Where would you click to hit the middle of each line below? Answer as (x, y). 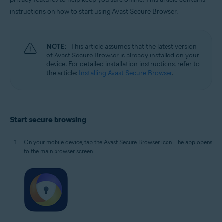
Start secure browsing (48, 120)
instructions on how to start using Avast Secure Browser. (94, 12)
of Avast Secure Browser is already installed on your (123, 55)
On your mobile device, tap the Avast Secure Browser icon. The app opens (118, 142)
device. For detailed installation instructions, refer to (123, 64)
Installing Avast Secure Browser (125, 73)
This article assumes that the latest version (134, 46)
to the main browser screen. (59, 151)
